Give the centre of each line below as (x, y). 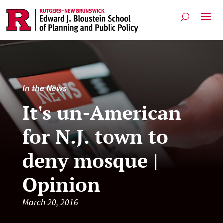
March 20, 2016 (50, 202)
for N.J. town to (95, 136)
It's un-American (102, 112)
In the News (44, 88)
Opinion (61, 184)
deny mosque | (90, 160)
